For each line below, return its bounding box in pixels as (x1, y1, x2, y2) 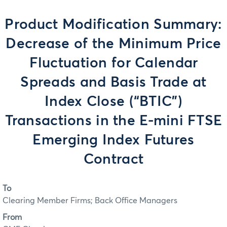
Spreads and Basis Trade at (20, 75, 207, 90)
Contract (83, 153, 144, 167)
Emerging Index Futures (32, 133, 195, 147)
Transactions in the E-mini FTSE (5, 114, 222, 128)
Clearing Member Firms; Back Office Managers (3, 197, 177, 205)
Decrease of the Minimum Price (6, 37, 221, 51)
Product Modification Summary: (5, 18, 222, 32)
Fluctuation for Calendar (29, 56, 198, 70)
